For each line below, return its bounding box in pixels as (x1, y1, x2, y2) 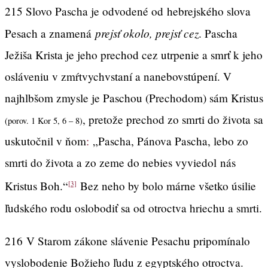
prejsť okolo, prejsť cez (95, 25, 199, 41)
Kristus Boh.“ (5, 178, 68, 194)
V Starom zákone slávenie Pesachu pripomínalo (26, 233, 250, 248)
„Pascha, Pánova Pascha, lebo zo (89, 133, 248, 149)
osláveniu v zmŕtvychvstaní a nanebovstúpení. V (5, 69, 232, 84)
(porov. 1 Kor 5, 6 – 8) (5, 115, 83, 127)
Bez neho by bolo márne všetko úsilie (77, 178, 256, 194)
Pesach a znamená (5, 26, 95, 41)
